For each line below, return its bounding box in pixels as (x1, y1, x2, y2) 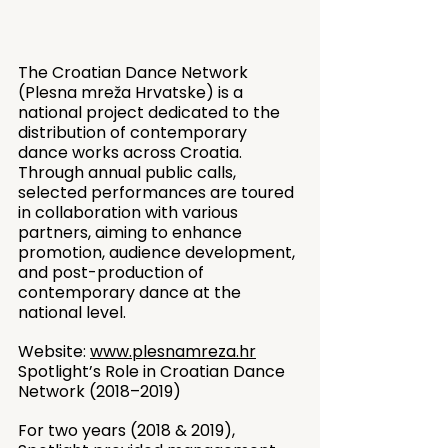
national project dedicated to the (18, 101, 284, 124)
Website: (18, 340, 90, 363)
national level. (18, 301, 126, 324)
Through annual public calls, (18, 161, 240, 184)
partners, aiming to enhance (18, 221, 246, 244)
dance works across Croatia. (18, 141, 246, 164)
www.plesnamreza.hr (90, 340, 256, 363)
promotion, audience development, (18, 241, 299, 264)
